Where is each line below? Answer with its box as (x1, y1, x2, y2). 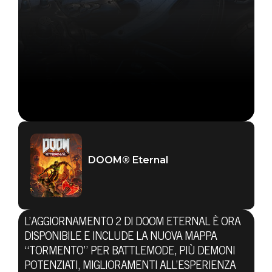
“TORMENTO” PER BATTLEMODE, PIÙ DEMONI (24, 246, 235, 257)
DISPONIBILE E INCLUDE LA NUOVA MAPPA (24, 231, 217, 243)
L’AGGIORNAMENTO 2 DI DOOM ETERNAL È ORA (24, 217, 240, 228)
